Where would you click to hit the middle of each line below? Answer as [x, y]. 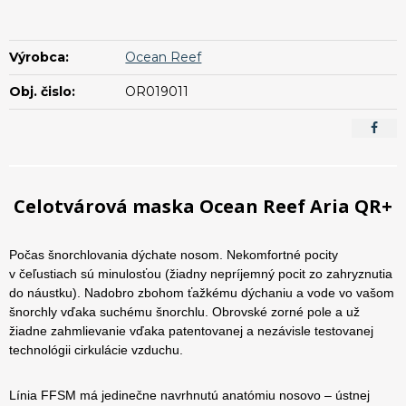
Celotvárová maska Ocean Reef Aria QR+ [203, 207]
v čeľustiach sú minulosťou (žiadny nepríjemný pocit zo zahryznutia [201, 274]
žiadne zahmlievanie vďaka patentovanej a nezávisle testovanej [191, 331]
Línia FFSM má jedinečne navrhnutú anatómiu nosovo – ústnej [189, 395]
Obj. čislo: [42, 92]
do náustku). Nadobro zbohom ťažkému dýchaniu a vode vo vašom [202, 293]
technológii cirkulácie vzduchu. [96, 350]
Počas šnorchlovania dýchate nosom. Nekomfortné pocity [174, 255]
